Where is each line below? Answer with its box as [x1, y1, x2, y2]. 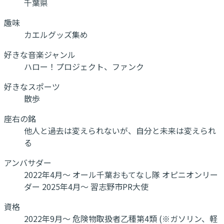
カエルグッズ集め [24, 28, 88, 40]
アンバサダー [4, 156, 51, 168]
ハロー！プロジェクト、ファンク [24, 60, 144, 72]
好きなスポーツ [4, 80, 60, 92]
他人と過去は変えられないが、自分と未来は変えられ [24, 124, 216, 136]
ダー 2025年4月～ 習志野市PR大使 [24, 180, 148, 192]
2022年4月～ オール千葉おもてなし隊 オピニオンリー [24, 168, 218, 180]
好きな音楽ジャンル [4, 48, 75, 60]
